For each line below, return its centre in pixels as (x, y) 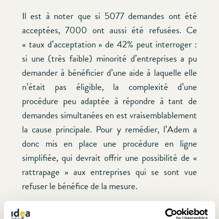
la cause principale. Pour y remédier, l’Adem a (109, 130)
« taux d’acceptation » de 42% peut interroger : (109, 44)
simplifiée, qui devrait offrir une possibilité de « (109, 158)
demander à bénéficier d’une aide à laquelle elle (109, 73)
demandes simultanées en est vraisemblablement (109, 115)
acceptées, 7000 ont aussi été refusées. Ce (109, 30)
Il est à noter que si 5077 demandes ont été (109, 16)
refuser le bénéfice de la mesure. (80, 186)
